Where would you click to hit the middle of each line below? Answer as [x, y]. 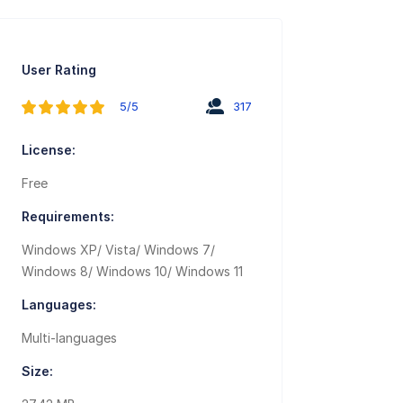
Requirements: [68, 217]
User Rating [59, 70]
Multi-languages [70, 338]
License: [49, 150]
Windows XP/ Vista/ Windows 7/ [119, 250]
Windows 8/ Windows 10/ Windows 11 [133, 272]
